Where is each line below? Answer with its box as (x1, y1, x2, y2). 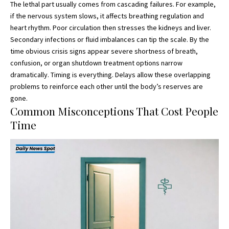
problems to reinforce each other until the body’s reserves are (10, 81, 203, 91)
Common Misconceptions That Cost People (10, 103, 218, 118)
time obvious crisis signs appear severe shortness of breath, (10, 46, 198, 56)
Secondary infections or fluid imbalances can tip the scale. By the (10, 34, 209, 44)
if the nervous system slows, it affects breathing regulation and (10, 11, 204, 20)
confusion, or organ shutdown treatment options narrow (10, 58, 182, 67)
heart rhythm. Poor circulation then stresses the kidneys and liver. (10, 22, 211, 32)
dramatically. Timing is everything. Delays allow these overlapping (10, 70, 211, 79)
